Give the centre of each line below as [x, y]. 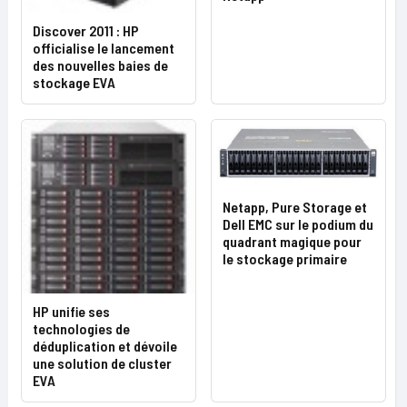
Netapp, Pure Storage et [295, 206]
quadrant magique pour [292, 241]
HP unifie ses [71, 311]
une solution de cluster [102, 363]
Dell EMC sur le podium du [298, 223]
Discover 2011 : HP [86, 30]
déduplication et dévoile [105, 346]
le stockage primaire [285, 258]
